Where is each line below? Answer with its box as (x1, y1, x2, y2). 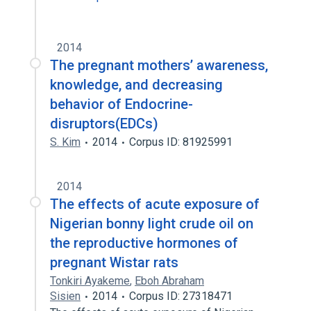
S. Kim (50, 135, 81, 149)
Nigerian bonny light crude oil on (50, 215, 253, 232)
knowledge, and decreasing (50, 76, 223, 93)
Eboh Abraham (135, 274, 204, 287)
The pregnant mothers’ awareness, (50, 57, 268, 74)
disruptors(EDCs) (50, 115, 158, 132)
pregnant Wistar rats (50, 254, 178, 271)
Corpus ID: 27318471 (129, 289, 233, 303)
